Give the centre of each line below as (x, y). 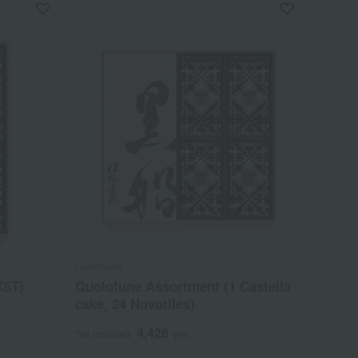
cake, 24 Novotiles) (135, 304)
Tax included (103, 334)
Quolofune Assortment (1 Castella (183, 286)
